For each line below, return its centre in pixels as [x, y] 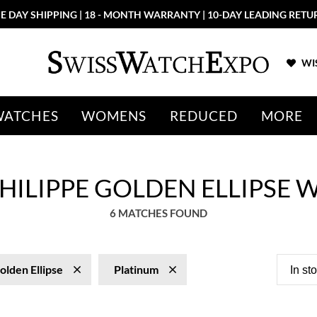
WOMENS [114, 116]
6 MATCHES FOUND [158, 213]
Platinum [136, 269]
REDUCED [204, 116]
